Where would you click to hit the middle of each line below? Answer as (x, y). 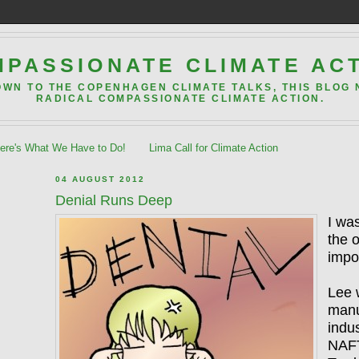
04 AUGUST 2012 (101, 179)
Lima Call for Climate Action (214, 148)
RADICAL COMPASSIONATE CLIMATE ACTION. (180, 99)
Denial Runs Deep (114, 200)
